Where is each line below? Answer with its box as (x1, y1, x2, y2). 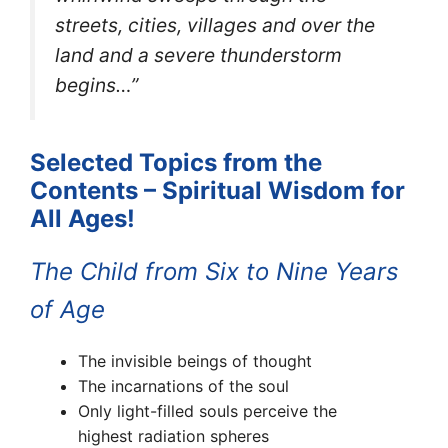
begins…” (55, 73, 138, 98)
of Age (30, 294, 105, 324)
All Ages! (30, 203, 141, 233)
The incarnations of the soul (78, 375, 289, 396)
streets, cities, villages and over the (55, 13, 375, 38)
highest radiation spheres (78, 425, 269, 446)
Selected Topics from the (30, 147, 322, 177)
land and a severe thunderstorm (55, 43, 342, 68)
